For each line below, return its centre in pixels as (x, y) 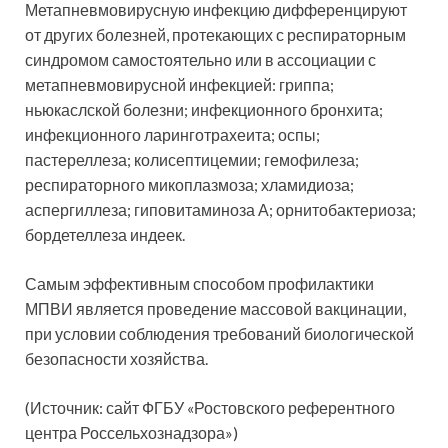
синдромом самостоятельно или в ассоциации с (200, 60)
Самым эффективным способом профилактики (199, 284)
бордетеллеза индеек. (105, 235)
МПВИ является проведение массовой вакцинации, (215, 309)
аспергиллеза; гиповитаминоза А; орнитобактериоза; (220, 210)
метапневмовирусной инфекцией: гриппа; (179, 85)
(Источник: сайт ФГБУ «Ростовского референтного (210, 408)
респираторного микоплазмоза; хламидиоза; (189, 185)
